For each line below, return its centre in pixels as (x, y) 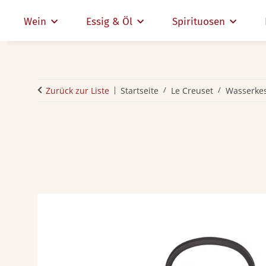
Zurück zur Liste (77, 91)
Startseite (140, 91)
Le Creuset (192, 91)
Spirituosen (199, 22)
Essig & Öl (109, 22)
